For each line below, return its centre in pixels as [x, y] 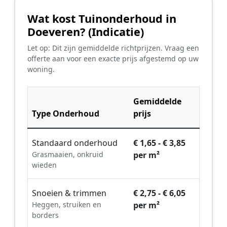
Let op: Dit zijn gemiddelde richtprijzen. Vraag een [113, 48]
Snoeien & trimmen [69, 193]
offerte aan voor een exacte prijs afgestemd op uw [113, 58]
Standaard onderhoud [75, 143]
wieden [44, 165]
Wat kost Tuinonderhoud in [102, 18]
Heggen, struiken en [67, 204]
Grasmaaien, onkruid [68, 154]
